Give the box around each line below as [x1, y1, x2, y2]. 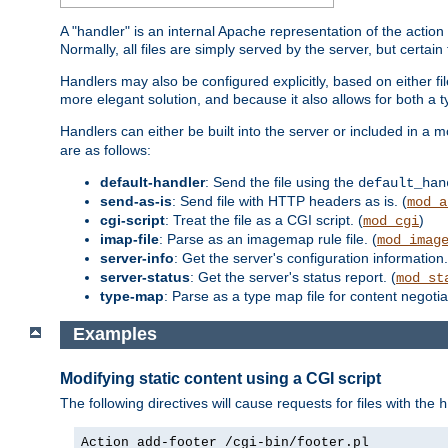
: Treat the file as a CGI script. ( [165, 211, 363, 228]
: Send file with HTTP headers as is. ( [172, 192, 407, 209]
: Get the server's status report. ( [190, 268, 396, 285]
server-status [100, 268, 190, 285]
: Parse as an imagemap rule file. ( [159, 230, 377, 247]
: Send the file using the [205, 173, 358, 190]
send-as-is [100, 192, 172, 209]
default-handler [100, 173, 205, 190]
